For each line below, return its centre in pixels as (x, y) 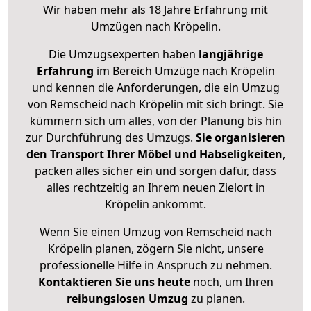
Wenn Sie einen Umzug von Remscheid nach (155, 232)
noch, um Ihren (232, 282)
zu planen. (216, 299)
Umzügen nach (132, 27)
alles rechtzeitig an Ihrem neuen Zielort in (155, 188)
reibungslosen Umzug (127, 299)
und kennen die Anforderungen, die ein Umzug (155, 88)
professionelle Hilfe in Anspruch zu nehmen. (155, 266)
